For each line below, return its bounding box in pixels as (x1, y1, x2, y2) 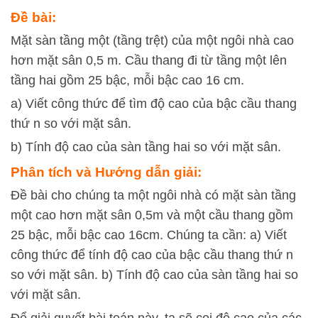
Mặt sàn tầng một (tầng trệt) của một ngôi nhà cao (11, 33, 294, 48)
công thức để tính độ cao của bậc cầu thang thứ (11, 248, 286, 262)
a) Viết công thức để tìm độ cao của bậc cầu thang (11, 97, 297, 111)
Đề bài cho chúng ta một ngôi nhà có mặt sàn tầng (11, 188, 296, 202)
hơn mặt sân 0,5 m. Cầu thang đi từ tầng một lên (11, 53, 287, 67)
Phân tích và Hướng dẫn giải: (11, 165, 202, 180)
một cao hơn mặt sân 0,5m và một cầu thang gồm (11, 208, 293, 222)
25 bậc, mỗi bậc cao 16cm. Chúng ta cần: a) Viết (11, 228, 287, 242)
